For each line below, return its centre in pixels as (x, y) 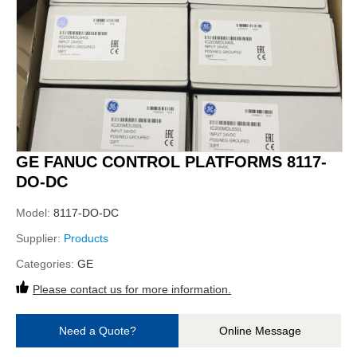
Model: (35, 213)
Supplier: (40, 238)
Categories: (47, 264)
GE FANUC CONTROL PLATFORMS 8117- (171, 162)
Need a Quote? (97, 331)
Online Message (260, 331)
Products (86, 238)
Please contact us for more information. (132, 289)
